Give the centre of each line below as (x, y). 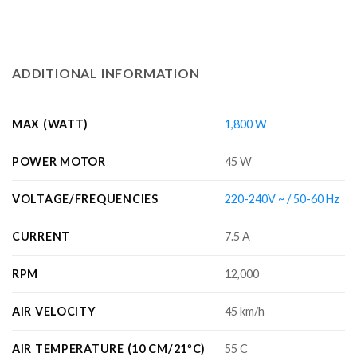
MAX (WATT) (51, 124)
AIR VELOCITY (54, 311)
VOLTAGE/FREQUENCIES (85, 198)
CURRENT (41, 236)
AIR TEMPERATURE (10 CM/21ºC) (109, 348)
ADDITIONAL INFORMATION (106, 73)
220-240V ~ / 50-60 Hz (282, 198)
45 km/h (245, 311)
